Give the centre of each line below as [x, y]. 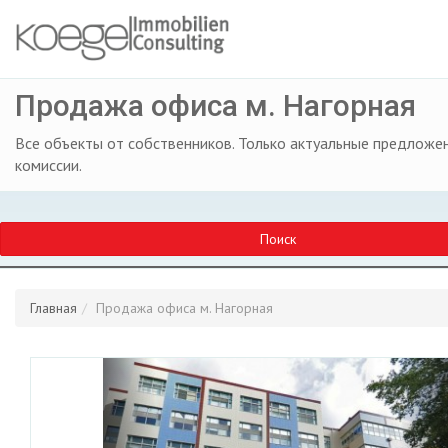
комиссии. [48, 165]
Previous [164, 368]
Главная [53, 308]
